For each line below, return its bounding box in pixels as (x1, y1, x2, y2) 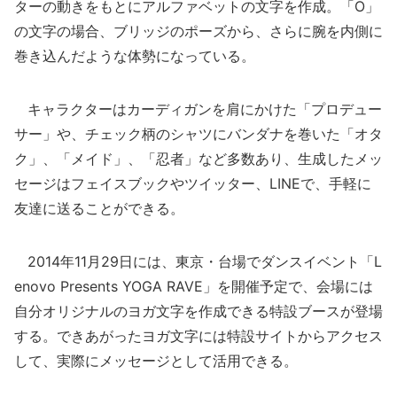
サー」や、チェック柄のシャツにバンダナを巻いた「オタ (14, 125, 383, 143)
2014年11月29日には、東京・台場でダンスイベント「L (14, 253, 382, 270)
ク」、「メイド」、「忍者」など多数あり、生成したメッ (14, 150, 383, 167)
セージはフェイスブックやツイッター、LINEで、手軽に (14, 175, 371, 192)
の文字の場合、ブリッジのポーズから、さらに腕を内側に (14, 22, 383, 40)
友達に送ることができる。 (14, 199, 184, 217)
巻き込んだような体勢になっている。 (14, 47, 255, 65)
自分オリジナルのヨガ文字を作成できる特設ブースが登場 (14, 302, 383, 320)
